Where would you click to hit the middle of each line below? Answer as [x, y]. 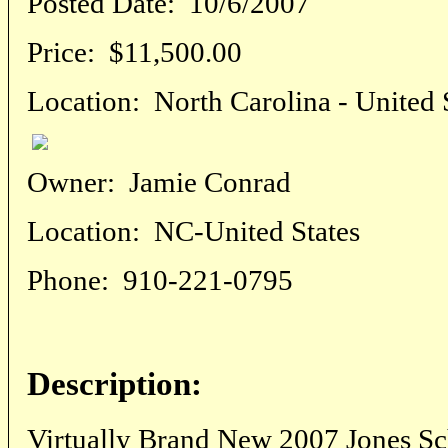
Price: [61, 52]
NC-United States [250, 231]
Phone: [68, 280]
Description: [114, 384]
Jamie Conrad [203, 182]
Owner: [71, 182]
